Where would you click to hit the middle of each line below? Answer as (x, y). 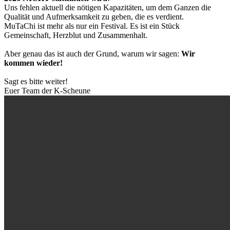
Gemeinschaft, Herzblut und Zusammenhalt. (76, 35)
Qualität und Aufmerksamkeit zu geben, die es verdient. (94, 17)
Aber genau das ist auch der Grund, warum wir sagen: (93, 54)
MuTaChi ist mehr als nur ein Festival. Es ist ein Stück (92, 26)
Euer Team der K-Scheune (47, 91)
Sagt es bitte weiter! (36, 81)
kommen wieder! (34, 63)
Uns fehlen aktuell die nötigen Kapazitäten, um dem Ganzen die (108, 7)
